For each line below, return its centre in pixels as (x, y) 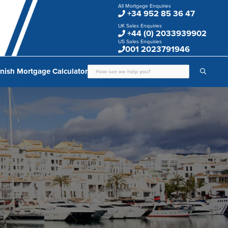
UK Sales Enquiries (140, 26)
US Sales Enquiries (140, 42)
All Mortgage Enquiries (145, 6)
